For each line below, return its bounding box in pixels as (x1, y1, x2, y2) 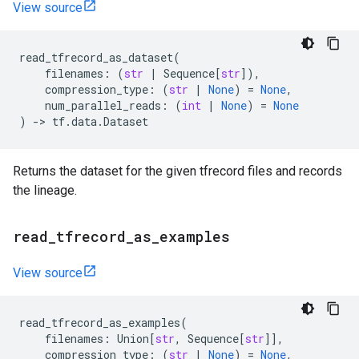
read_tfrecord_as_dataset (19, 50, 173, 65)
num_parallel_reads (45, 98, 161, 113)
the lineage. (13, 183, 77, 198)
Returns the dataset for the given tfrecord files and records (13, 163, 342, 179)
